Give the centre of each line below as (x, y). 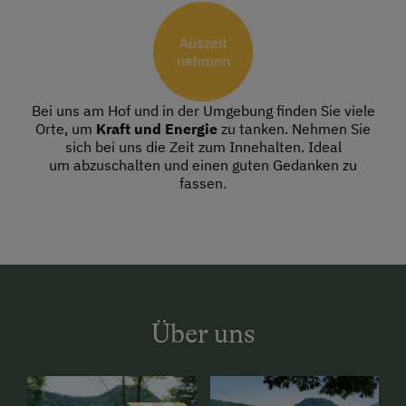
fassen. (203, 184)
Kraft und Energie (157, 129)
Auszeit (203, 43)
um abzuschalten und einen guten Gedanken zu (203, 165)
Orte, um (66, 129)
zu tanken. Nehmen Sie (294, 129)
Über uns (203, 334)
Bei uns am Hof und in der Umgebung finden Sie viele (203, 111)
